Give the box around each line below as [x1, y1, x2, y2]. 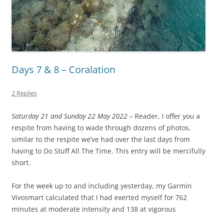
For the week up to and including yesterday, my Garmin [12, 181, 192, 191]
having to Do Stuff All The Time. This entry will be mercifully [12, 146, 205, 156]
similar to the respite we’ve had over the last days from [12, 135, 190, 144]
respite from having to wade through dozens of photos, [12, 123, 191, 133]
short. [12, 158, 31, 168]
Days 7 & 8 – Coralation [12, 63, 115, 77]
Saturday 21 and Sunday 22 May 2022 [12, 111, 129, 121]
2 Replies [12, 89, 37, 98]
